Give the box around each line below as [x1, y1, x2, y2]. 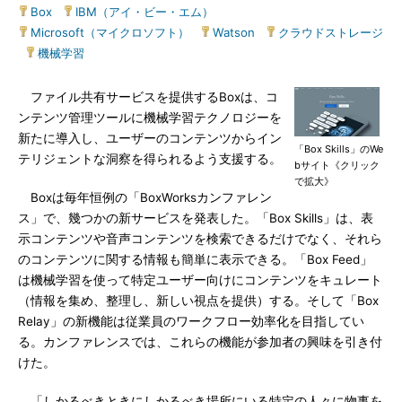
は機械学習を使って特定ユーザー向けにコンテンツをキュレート [18, 273, 382, 287]
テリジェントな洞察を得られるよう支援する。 [18, 152, 282, 166]
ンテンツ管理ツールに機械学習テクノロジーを [18, 110, 282, 125]
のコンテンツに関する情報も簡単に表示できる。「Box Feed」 [18, 252, 372, 267]
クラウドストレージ [278, 25, 383, 39]
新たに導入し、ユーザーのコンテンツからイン [18, 131, 282, 145]
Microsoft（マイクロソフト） [31, 25, 189, 39]
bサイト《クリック [294, 159, 380, 171]
